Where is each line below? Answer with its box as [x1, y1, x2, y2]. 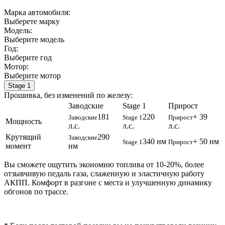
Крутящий [6, 132, 41, 141]
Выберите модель [4, 35, 64, 44]
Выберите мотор [4, 71, 61, 80]
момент [6, 141, 31, 150]
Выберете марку [4, 17, 60, 26]
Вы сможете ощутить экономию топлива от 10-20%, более [4, 160, 204, 169]
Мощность [6, 117, 42, 126]
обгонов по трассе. [4, 187, 68, 196]
